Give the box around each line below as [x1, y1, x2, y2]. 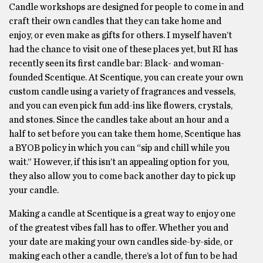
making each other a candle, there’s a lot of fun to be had [9, 251, 237, 261]
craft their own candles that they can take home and [9, 16, 221, 26]
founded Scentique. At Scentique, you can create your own [9, 73, 243, 82]
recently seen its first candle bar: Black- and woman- [9, 59, 224, 68]
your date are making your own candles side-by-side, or [9, 237, 233, 247]
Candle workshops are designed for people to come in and [9, 2, 244, 12]
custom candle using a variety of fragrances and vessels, [9, 87, 235, 96]
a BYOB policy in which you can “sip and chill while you [9, 143, 230, 153]
